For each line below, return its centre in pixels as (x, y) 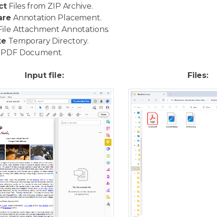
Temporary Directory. (47, 41)
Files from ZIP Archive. (50, 6)
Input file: (44, 75)
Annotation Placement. (56, 18)
